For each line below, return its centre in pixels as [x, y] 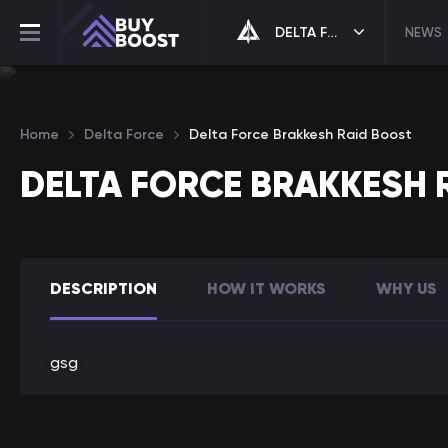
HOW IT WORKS [266, 288]
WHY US [406, 288]
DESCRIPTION [103, 288]
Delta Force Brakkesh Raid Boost [300, 134]
